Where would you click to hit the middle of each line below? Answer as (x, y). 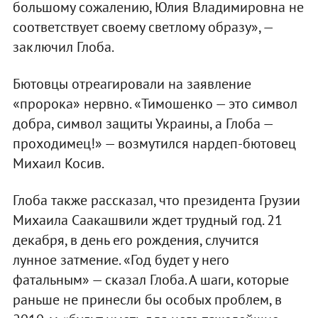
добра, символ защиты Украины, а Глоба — (142, 123)
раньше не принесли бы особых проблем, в (147, 299)
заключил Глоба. (63, 46)
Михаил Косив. (58, 163)
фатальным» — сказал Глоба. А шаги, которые (150, 279)
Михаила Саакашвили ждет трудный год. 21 (147, 220)
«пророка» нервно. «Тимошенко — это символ (155, 103)
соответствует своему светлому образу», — (142, 27)
